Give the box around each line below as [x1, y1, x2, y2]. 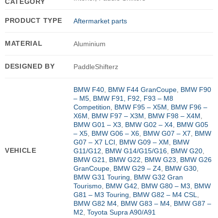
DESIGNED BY [4, 62, 55, 70]
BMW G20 [170, 146, 202, 155]
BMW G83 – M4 [120, 199, 170, 207]
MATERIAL [4, 39, 43, 47]
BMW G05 [176, 120, 208, 128]
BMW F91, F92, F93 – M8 [92, 94, 173, 102]
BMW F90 [180, 85, 211, 93]
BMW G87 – [173, 199, 211, 207]
